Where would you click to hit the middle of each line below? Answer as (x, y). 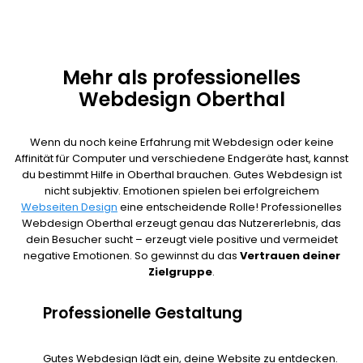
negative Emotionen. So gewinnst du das (131, 256)
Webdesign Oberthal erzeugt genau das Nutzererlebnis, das (181, 224)
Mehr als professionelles (181, 78)
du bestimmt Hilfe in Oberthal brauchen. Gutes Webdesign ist (181, 175)
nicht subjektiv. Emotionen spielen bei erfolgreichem (181, 191)
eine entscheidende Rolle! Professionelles (230, 207)
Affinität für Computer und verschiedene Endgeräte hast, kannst (181, 159)
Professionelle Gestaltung (143, 314)
